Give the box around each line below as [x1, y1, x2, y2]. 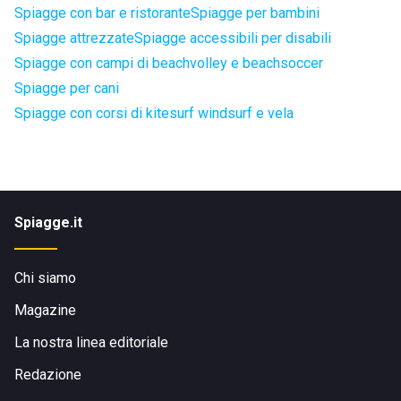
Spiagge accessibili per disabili [134, 30, 331, 47]
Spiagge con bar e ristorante [14, 4, 191, 21]
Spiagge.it [14, 214, 82, 231]
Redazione [14, 366, 81, 383]
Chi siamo [14, 269, 76, 286]
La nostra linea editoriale [14, 334, 168, 351]
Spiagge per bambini [191, 4, 320, 21]
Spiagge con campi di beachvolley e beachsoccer [14, 55, 323, 72]
